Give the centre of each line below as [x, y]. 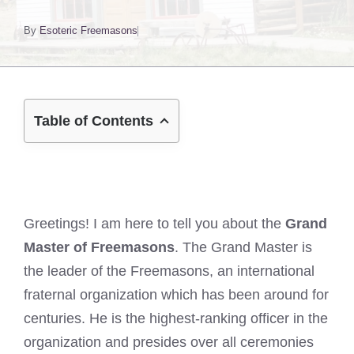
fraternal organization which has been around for [176, 295]
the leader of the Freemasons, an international [169, 271]
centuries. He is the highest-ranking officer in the [176, 318]
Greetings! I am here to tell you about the [154, 224]
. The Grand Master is [243, 247]
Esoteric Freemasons [88, 30]
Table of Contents [94, 121]
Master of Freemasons [99, 247]
